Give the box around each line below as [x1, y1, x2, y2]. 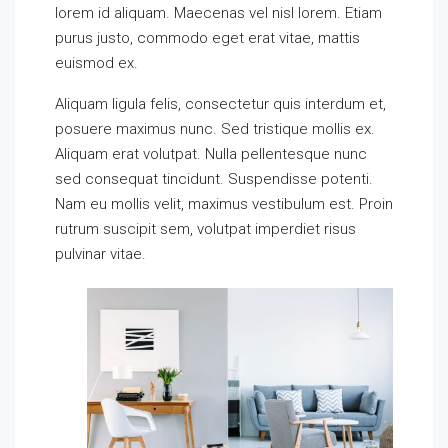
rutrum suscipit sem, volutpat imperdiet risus [55, 220, 356, 238]
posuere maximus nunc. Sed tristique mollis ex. [55, 120, 375, 138]
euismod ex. [55, 54, 138, 72]
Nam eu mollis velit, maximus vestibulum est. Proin [55, 195, 393, 213]
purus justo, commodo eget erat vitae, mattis [55, 29, 360, 47]
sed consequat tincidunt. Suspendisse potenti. [55, 170, 373, 188]
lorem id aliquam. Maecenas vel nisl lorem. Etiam [55, 4, 382, 22]
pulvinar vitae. [55, 245, 146, 263]
